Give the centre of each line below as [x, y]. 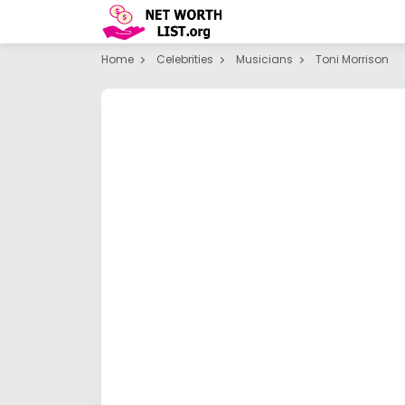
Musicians [264, 59]
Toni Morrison [352, 59]
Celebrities [185, 59]
